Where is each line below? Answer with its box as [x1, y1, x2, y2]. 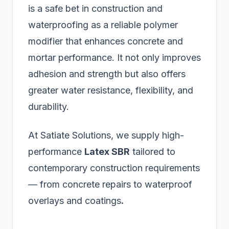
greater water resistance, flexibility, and [28, 85, 193, 96]
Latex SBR [84, 146, 130, 157]
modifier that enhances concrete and [28, 36, 183, 47]
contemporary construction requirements [28, 163, 200, 174]
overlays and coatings [28, 195, 121, 207]
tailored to [130, 146, 175, 157]
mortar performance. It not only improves [28, 52, 201, 63]
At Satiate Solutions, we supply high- [28, 130, 184, 141]
